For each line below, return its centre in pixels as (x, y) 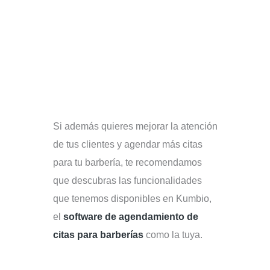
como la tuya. (173, 234)
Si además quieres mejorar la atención (135, 126)
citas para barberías (98, 234)
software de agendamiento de (130, 216)
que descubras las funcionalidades (127, 180)
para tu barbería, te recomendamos (127, 162)
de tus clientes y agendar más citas (127, 144)
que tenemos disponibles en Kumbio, (132, 198)
